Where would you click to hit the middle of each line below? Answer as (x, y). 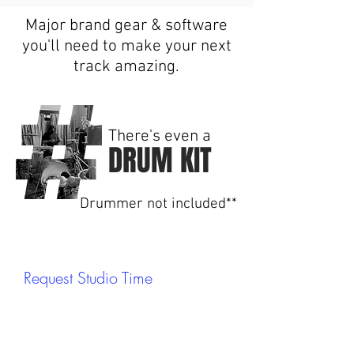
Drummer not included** (158, 204)
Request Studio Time (88, 278)
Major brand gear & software (126, 26)
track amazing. (126, 67)
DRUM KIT (160, 160)
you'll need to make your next (126, 46)
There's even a (160, 136)
